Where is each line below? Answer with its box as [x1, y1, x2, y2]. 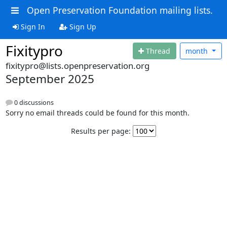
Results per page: [71, 126, 131, 136]
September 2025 [5, 71, 94, 87]
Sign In [18, 21, 45, 31]
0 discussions [12, 98, 54, 107]
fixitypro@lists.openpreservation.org [5, 60, 149, 71]
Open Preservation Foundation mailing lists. [26, 4, 213, 16]
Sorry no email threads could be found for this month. [5, 108, 190, 118]
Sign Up [67, 21, 96, 31]
